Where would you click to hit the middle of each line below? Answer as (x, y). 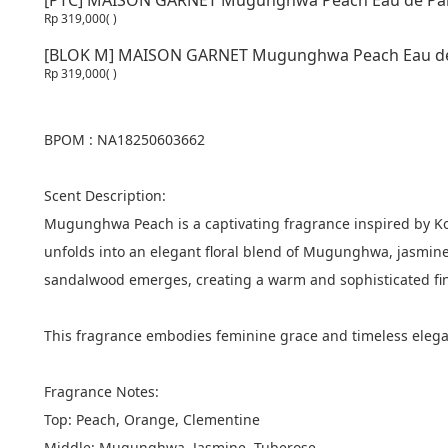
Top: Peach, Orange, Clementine (152, 419)
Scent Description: (105, 195)
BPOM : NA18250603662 (124, 139)
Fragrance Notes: (101, 391)
